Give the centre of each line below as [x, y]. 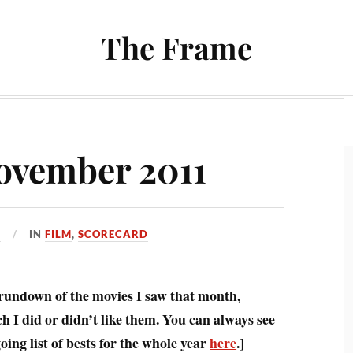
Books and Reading [148, 121]
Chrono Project [275, 121]
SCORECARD [113, 234]
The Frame [176, 48]
